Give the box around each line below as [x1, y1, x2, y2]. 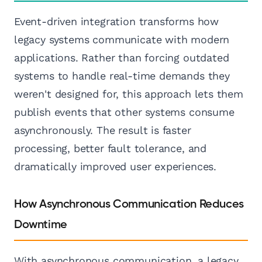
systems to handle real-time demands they [14, 70, 230, 82]
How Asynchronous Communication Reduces [14, 198, 244, 211]
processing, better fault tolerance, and [14, 142, 206, 155]
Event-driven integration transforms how [14, 15, 219, 28]
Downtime [14, 219, 67, 231]
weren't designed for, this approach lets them [14, 88, 243, 101]
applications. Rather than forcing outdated [14, 51, 229, 64]
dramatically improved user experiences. [14, 160, 216, 173]
